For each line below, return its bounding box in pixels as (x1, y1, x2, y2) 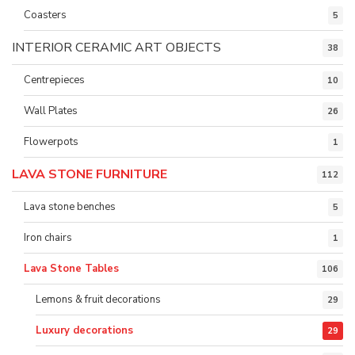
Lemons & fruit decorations (36, 292, 161, 307)
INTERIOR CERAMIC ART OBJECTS (12, 39, 221, 56)
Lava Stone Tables (24, 261, 119, 276)
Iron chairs (24, 231, 72, 245)
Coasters (24, 8, 67, 22)
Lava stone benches (24, 200, 116, 214)
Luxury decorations (36, 323, 133, 338)
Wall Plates (24, 104, 78, 118)
